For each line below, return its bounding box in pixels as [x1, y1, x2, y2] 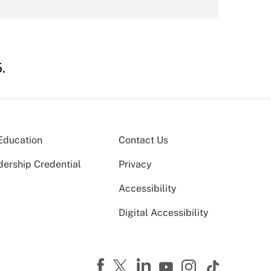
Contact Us [119, 134, 168, 146]
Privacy [119, 158, 152, 170]
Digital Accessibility [119, 207, 209, 218]
